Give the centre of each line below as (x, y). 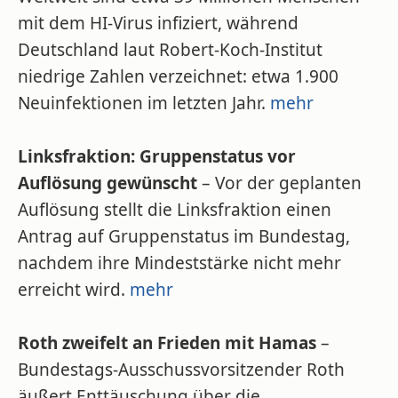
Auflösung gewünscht (107, 183)
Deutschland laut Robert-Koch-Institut (170, 50)
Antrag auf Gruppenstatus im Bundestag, (184, 236)
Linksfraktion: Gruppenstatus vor (157, 156)
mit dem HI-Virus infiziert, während (158, 23)
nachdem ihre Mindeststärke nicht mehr (179, 263)
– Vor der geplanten (279, 183)
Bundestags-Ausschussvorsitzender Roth (181, 370)
